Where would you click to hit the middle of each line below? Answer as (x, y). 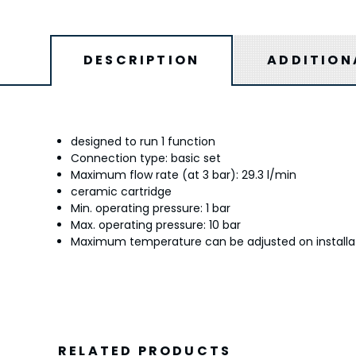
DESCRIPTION (141, 60)
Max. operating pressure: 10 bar (156, 225)
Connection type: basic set (146, 159)
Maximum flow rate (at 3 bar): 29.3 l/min (184, 175)
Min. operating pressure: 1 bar (151, 209)
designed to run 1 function (143, 142)
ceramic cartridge (122, 192)
